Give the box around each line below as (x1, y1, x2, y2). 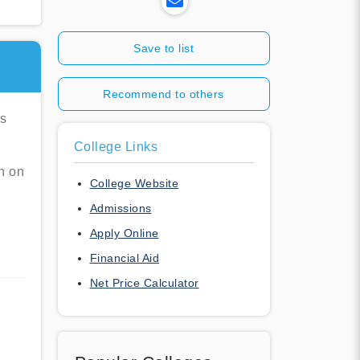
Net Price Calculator (89, 276, 199, 289)
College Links (73, 139, 157, 153)
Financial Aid (89, 251, 159, 264)
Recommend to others (103, 87, 224, 100)
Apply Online (89, 226, 159, 239)
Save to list (133, 41, 194, 55)
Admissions (89, 201, 152, 215)
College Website (89, 176, 178, 190)
